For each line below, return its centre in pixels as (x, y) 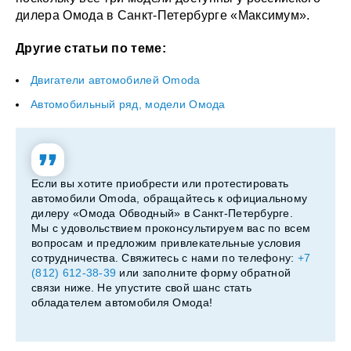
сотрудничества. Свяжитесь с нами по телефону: (165, 257)
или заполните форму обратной (204, 272)
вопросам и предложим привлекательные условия (166, 242)
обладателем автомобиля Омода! (122, 302)
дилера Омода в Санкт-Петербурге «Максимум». (163, 15)
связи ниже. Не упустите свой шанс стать (141, 287)
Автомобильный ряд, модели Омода (128, 104)
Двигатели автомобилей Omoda (116, 80)
